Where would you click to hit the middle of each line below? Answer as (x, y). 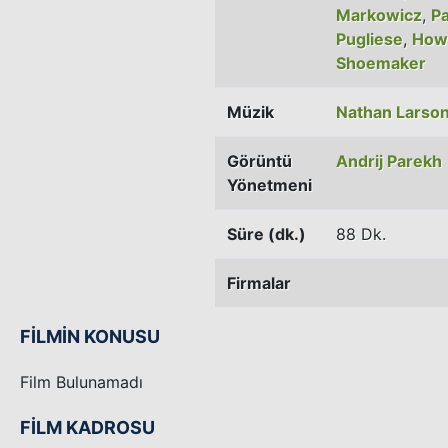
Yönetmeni (269, 184)
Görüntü (259, 160)
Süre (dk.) (266, 233)
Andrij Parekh (389, 160)
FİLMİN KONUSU (90, 336)
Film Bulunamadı (81, 381)
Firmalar (259, 282)
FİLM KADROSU (87, 427)
